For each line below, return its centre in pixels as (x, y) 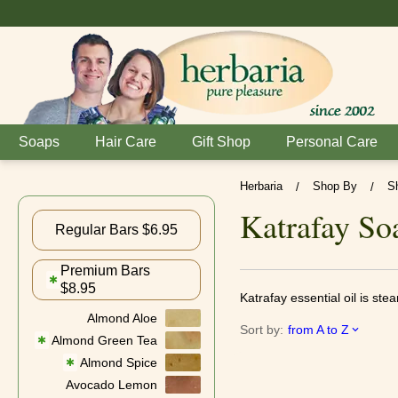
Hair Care (126, 142)
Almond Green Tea (104, 340)
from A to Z (318, 330)
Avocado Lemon (111, 385)
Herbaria (261, 186)
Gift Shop (221, 142)
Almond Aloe (122, 318)
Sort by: (261, 330)
